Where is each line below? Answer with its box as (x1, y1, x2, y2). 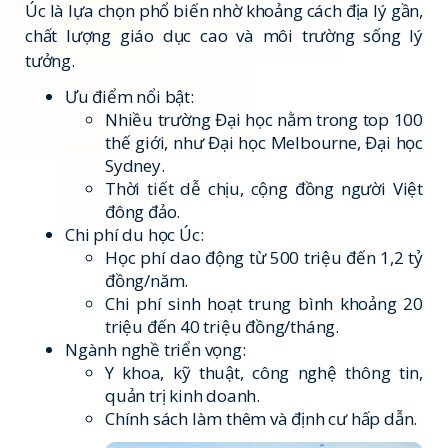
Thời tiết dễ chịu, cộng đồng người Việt (105, 176, 423, 200)
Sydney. (105, 153, 165, 177)
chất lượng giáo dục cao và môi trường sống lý (25, 24, 423, 47)
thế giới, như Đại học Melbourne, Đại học (105, 130, 423, 154)
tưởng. (25, 49, 75, 72)
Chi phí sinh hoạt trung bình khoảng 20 (105, 291, 423, 315)
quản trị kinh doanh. (105, 383, 260, 407)
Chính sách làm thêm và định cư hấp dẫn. (105, 406, 418, 430)
